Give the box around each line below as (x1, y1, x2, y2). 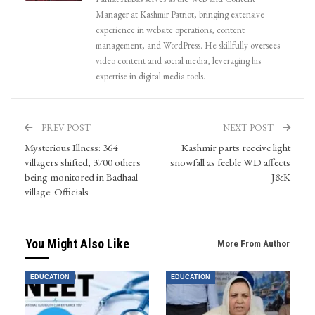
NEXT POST (223, 122, 276, 134)
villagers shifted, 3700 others (25, 155, 141, 169)
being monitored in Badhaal (25, 170, 138, 184)
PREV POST (39, 122, 91, 134)
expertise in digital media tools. (96, 70, 205, 83)
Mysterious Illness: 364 (25, 141, 117, 155)
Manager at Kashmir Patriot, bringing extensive (96, 8, 264, 21)
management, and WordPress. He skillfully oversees (96, 39, 280, 52)
